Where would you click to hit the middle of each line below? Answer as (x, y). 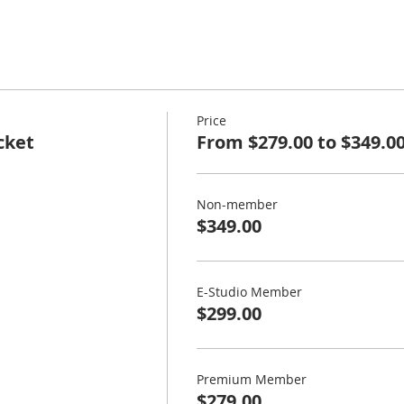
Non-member (237, 205)
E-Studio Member (249, 292)
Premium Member (251, 380)
